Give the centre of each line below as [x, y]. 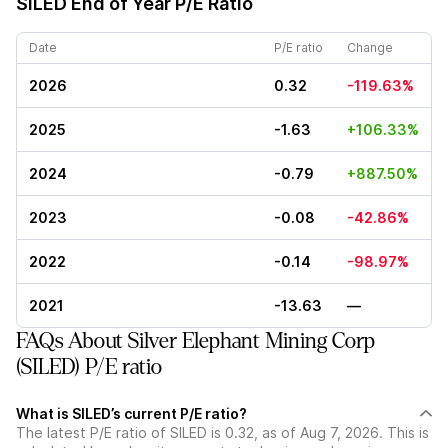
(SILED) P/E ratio [89, 367]
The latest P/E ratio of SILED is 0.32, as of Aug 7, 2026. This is [222, 432]
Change [370, 47]
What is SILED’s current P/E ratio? [131, 413]
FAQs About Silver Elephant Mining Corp [195, 341]
